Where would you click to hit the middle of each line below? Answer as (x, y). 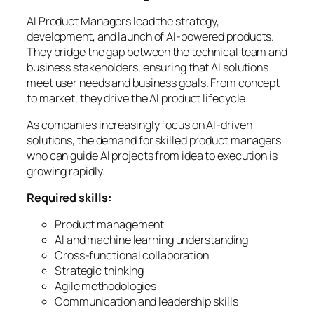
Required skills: (69, 198)
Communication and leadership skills (146, 302)
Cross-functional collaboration (132, 255)
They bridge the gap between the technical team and (157, 52)
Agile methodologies (106, 286)
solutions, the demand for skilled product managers (154, 140)
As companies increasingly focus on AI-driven (139, 124)
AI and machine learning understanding (152, 240)
